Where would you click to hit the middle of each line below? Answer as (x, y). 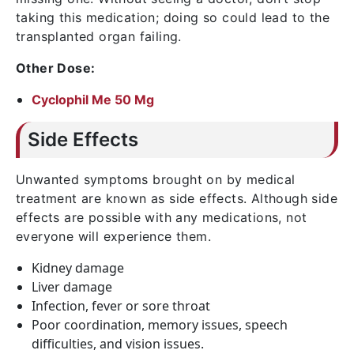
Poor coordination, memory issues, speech (160, 325)
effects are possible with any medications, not (162, 217)
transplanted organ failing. (99, 36)
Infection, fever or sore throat (121, 306)
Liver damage (72, 287)
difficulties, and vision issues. (118, 344)
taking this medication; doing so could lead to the (173, 17)
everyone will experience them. (113, 236)
